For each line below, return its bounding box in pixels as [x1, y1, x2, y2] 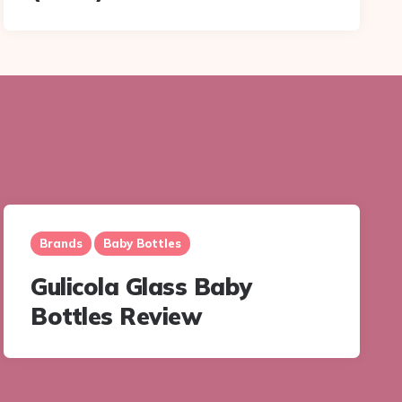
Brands [39, 235, 83, 250]
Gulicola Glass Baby [31, 271, 253, 301]
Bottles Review [31, 301, 202, 331]
